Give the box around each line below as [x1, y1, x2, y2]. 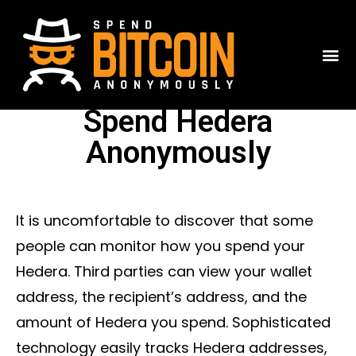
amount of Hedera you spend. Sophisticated [16, 311, 331, 332]
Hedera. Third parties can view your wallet [16, 261, 312, 281]
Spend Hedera [83, 103, 273, 140]
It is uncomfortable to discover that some [16, 210, 313, 230]
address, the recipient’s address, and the [16, 286, 307, 307]
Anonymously [85, 133, 271, 171]
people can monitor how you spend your [16, 235, 305, 256]
